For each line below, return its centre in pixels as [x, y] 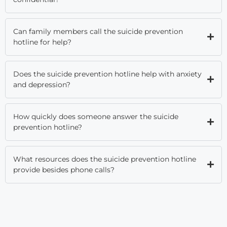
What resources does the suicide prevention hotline [105, 159]
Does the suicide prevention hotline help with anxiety [107, 74]
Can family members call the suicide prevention [98, 31]
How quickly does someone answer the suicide [96, 116]
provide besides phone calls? [64, 169]
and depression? [42, 84]
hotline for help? [42, 42]
